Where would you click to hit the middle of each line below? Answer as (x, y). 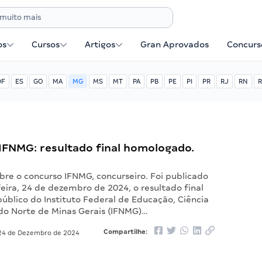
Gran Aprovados (175, 44)
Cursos (46, 44)
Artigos (100, 44)
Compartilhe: (126, 232)
